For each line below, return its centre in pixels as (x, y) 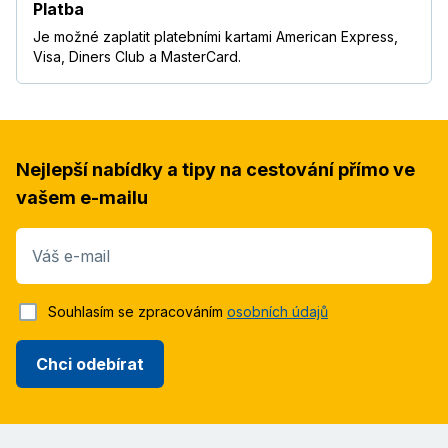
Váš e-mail (71, 256)
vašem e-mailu (82, 198)
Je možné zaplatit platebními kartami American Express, (215, 37)
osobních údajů (277, 312)
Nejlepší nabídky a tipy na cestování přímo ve (215, 170)
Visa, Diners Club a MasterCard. (137, 57)
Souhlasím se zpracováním (137, 312)
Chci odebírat (90, 363)
